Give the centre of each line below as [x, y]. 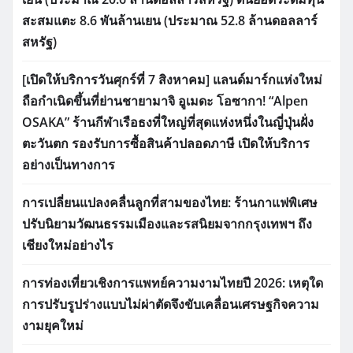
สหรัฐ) [39, 41]
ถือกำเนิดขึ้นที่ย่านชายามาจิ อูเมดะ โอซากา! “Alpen [165, 100]
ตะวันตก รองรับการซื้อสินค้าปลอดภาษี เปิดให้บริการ [166, 143]
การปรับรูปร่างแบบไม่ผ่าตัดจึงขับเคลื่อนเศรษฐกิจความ [171, 304]
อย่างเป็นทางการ [69, 164]
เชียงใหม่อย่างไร [68, 245]
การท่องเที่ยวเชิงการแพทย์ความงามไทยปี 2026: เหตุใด [173, 282]
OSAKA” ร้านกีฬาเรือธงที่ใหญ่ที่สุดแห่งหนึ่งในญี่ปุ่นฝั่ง [168, 122]
